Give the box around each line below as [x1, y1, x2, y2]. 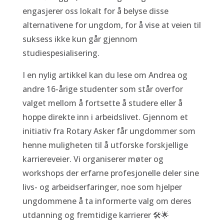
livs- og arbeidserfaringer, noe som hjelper [22, 181, 182, 192]
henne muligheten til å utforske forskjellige [22, 139, 188, 150]
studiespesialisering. [22, 47, 99, 58]
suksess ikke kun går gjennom [22, 33, 137, 44]
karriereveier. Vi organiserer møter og [22, 153, 163, 164]
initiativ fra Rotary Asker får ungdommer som [22, 125, 195, 136]
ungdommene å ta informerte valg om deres [22, 195, 191, 206]
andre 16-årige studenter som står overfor [22, 83, 183, 94]
